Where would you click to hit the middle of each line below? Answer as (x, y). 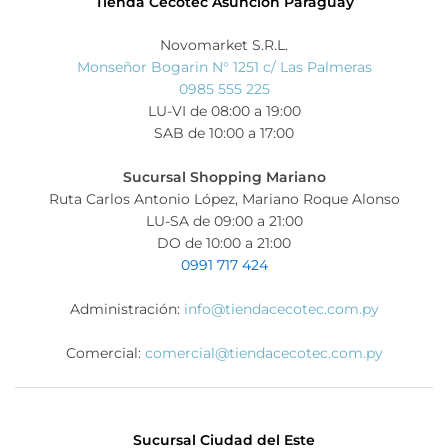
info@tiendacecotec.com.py (281, 308)
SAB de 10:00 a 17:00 (224, 132)
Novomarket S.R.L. (224, 44)
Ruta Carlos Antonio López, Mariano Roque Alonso (224, 198)
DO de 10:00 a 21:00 (224, 242)
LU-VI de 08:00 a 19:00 (224, 110)
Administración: (126, 308)
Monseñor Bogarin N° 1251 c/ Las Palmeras (224, 66)
